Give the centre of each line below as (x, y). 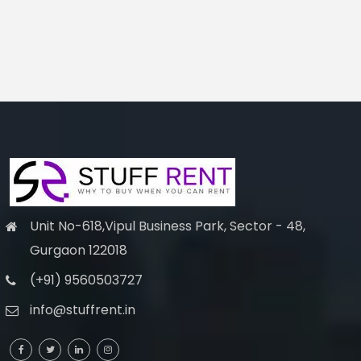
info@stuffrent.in (83, 310)
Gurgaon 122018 (79, 251)
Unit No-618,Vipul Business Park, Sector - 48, (168, 226)
